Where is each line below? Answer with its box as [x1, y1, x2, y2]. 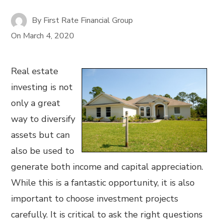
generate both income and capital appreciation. [11, 161, 204, 173]
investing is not [11, 81, 73, 93]
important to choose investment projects [11, 193, 179, 205]
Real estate [11, 65, 59, 77]
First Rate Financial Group [43, 14, 133, 26]
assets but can [11, 129, 70, 141]
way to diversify [11, 113, 76, 125]
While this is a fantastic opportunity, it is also [11, 177, 195, 189]
